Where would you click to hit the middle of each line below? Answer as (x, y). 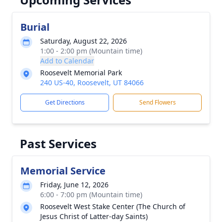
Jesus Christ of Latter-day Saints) (94, 216)
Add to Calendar (67, 61)
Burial (35, 27)
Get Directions (65, 102)
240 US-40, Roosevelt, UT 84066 (92, 83)
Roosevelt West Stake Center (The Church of (113, 206)
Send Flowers (157, 102)
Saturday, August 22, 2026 (83, 41)
